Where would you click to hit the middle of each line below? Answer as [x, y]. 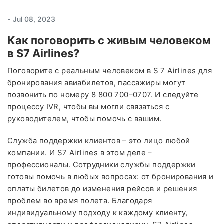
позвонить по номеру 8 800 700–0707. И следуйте [103, 94]
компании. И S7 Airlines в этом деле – [80, 152]
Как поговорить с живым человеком [109, 40]
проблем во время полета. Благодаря [80, 200]
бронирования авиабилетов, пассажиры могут [97, 82]
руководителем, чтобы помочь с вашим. [85, 118]
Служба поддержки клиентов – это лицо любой [99, 140]
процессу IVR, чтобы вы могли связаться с [88, 106]
